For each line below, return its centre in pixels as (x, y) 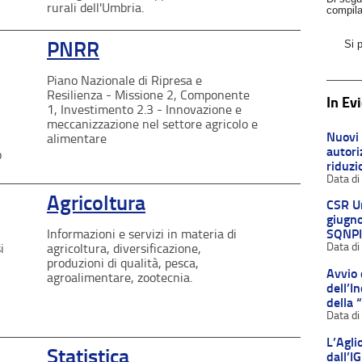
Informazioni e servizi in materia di (142, 234)
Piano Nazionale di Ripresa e (124, 80)
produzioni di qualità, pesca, (123, 263)
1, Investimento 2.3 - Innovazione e (144, 109)
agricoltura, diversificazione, (124, 248)
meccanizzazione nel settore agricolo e (152, 124)
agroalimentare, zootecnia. (120, 277)
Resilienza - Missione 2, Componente (148, 95)
